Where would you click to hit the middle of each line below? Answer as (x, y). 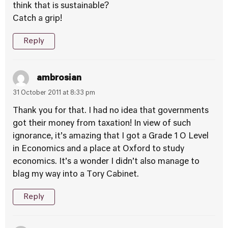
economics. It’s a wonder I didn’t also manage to (106, 162)
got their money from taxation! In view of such (102, 124)
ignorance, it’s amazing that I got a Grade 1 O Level (111, 136)
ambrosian (59, 78)
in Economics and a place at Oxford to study (98, 149)
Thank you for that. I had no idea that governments (111, 111)
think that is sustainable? (61, 6)
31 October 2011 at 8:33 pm (54, 93)
